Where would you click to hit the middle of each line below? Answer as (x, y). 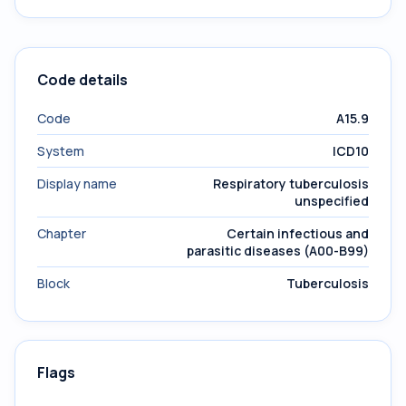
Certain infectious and (298, 233)
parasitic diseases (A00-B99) (278, 251)
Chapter (62, 233)
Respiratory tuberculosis (291, 184)
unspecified (332, 201)
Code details (82, 80)
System (61, 151)
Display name (77, 184)
